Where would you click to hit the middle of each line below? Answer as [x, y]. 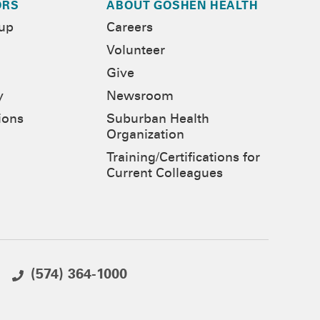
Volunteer [136, 51]
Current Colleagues [165, 174]
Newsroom [140, 97]
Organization [146, 136]
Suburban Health [158, 120]
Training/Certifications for [184, 159]
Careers [130, 29]
